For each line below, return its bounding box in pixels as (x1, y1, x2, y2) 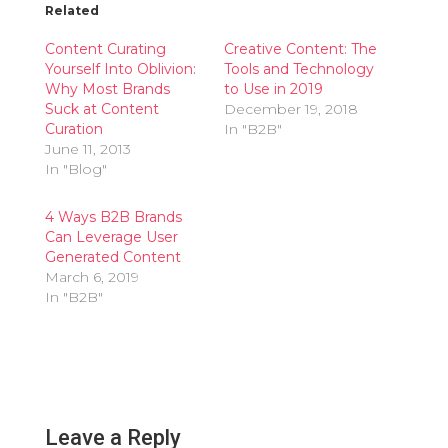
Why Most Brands (44, 80, 170, 99)
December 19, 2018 (223, 100, 358, 119)
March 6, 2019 (44, 268, 139, 287)
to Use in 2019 (223, 80, 323, 99)
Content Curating (44, 40, 166, 59)
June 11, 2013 (44, 140, 131, 159)
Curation (44, 120, 103, 139)
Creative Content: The (223, 40, 377, 59)
